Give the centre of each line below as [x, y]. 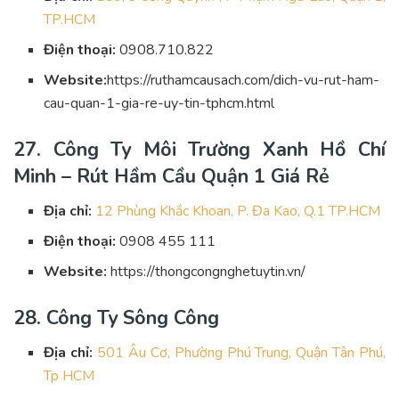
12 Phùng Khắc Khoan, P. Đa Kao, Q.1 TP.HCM [238, 211]
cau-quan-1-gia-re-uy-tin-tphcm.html [159, 103]
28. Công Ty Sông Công [116, 318]
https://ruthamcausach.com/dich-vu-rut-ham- [244, 80]
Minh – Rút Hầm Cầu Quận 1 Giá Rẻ [171, 176]
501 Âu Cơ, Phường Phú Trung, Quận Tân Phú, [240, 352]
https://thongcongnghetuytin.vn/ [207, 271]
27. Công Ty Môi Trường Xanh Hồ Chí [199, 150]
